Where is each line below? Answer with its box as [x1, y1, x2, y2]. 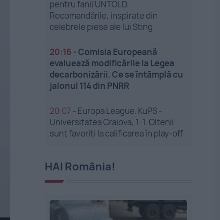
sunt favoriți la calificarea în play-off [50, 128, 183, 139]
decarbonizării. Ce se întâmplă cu [50, 69, 184, 80]
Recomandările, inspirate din [50, 10, 158, 21]
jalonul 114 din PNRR [50, 80, 130, 91]
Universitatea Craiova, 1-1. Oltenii [50, 116, 174, 128]
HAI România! [45, 159, 116, 174]
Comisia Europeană [78, 46, 158, 57]
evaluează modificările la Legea [50, 57, 175, 69]
